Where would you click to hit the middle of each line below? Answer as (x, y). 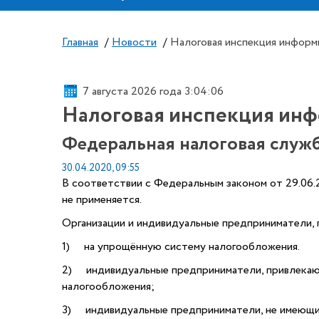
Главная (80, 42)
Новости (134, 42)
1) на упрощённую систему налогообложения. (181, 247)
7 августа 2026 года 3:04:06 (153, 91)
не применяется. (102, 200)
